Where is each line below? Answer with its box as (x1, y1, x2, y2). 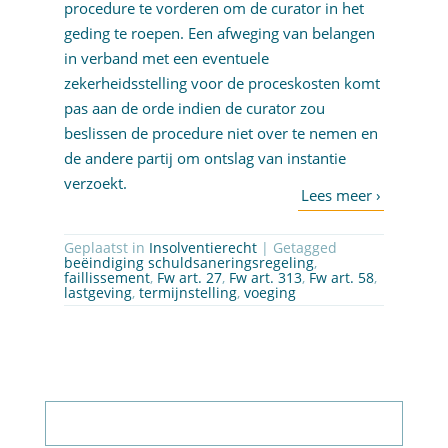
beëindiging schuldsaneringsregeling (63, 253, 314, 273)
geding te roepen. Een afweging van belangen (63, 23, 375, 44)
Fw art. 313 (228, 268, 302, 288)
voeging (243, 283, 296, 303)
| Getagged (260, 238, 337, 258)
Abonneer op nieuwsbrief (124, 413, 323, 434)
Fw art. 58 (308, 268, 374, 288)
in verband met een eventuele (63, 48, 269, 69)
